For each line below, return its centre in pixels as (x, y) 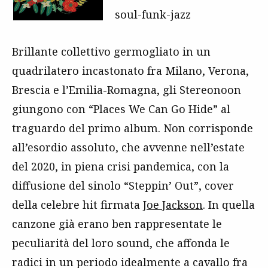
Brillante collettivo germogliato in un (111, 51)
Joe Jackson (173, 205)
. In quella (229, 205)
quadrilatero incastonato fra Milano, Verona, (130, 71)
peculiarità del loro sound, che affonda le (121, 243)
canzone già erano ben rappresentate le (117, 224)
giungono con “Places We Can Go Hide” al (121, 109)
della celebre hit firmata (77, 205)
